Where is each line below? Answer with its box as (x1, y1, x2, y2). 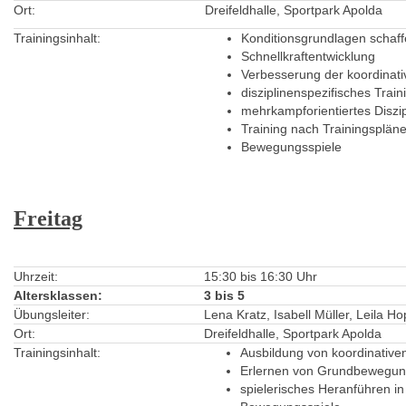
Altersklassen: (14, 288, 102, 303)
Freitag (14, 207, 82, 230)
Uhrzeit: (14, 269, 58, 284)
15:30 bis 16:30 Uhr (204, 269, 317, 284)
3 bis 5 (204, 288, 245, 303)
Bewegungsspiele (241, 140, 342, 154)
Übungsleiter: (14, 307, 90, 322)
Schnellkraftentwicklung (241, 49, 375, 63)
